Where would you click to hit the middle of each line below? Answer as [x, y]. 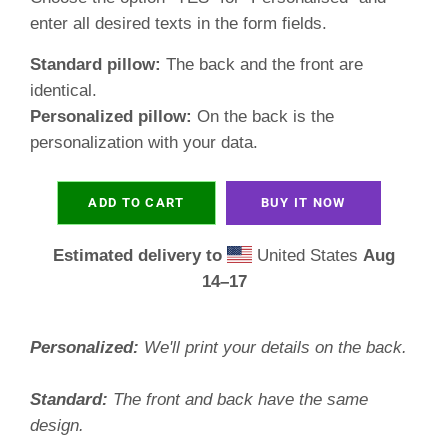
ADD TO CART [136, 202]
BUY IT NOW [303, 202]
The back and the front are [264, 64]
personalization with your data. [144, 142]
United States [308, 255]
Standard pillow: [98, 64]
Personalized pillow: [111, 116]
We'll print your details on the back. [273, 347]
